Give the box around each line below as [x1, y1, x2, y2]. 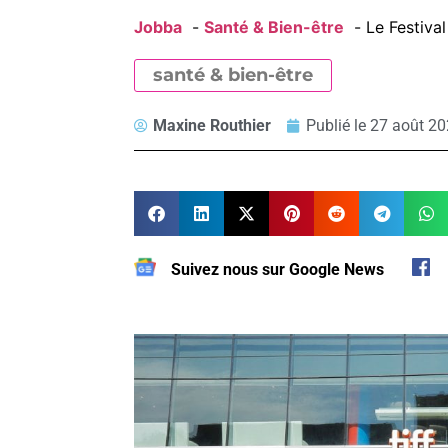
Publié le [306, 116, 371, 136]
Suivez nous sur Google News [171, 260, 385, 280]
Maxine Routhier [153, 116, 272, 136]
